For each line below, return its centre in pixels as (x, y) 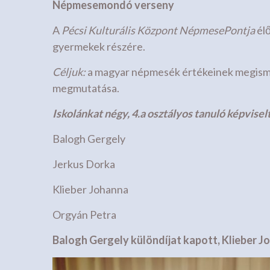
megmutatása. (87, 88)
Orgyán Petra (84, 215)
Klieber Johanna (90, 190)
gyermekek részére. (99, 47)
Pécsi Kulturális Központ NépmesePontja (158, 30)
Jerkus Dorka (84, 164)
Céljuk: (69, 72)
